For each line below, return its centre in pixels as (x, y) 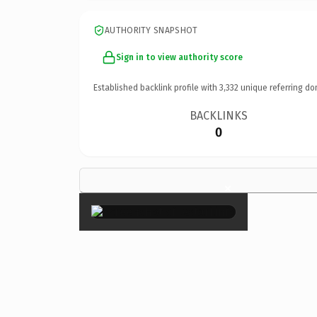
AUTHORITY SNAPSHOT (151, 30)
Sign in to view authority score (179, 57)
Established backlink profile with (156, 87)
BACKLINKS (219, 115)
